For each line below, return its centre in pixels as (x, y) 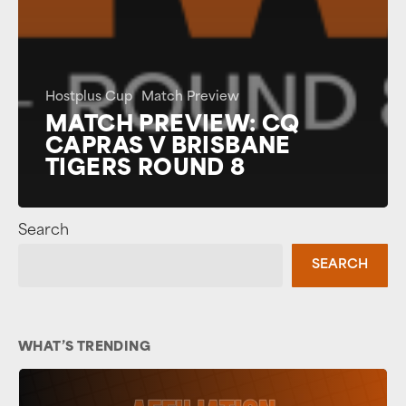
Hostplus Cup (89, 97)
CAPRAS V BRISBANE (168, 147)
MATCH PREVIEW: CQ (173, 126)
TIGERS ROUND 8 (145, 169)
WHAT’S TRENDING (84, 347)
